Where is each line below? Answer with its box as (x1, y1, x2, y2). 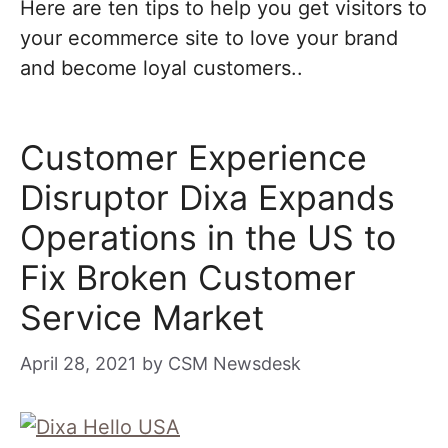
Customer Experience (20, 137, 367, 178)
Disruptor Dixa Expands (20, 177, 395, 218)
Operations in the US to (20, 217, 396, 258)
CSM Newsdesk (168, 353, 301, 374)
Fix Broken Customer (20, 257, 356, 298)
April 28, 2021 (20, 353, 136, 374)
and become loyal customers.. (20, 56, 303, 80)
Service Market (20, 297, 264, 338)
